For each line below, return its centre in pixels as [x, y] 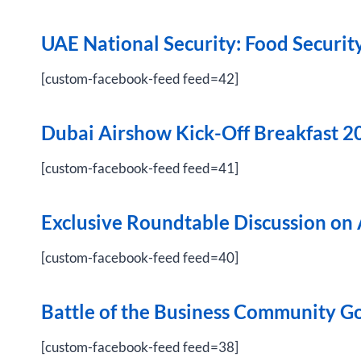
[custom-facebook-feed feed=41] [140, 168]
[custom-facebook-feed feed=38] [140, 347]
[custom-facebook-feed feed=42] [140, 79]
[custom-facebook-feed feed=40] [140, 257]
